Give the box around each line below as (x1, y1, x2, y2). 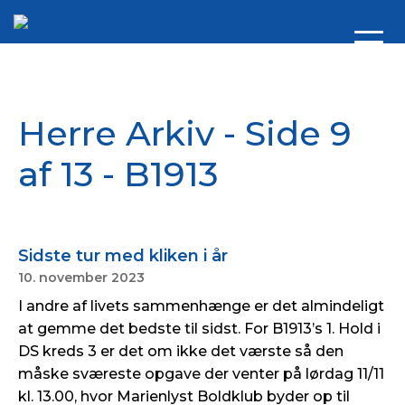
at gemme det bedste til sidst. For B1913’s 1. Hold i (18, 320, 381, 337)
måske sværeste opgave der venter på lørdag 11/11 (18, 365, 384, 382)
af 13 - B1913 (18, 153, 218, 195)
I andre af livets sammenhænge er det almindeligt (18, 297, 384, 315)
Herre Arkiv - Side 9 (18, 112, 352, 155)
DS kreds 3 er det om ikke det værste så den (18, 343, 344, 360)
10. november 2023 (18, 269, 145, 286)
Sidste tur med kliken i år (18, 246, 228, 266)
